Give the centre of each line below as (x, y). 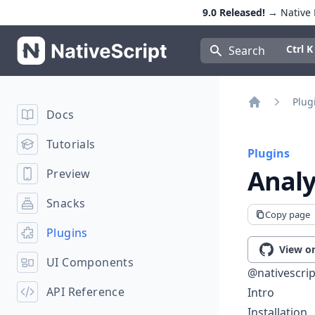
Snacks (66, 203)
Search (246, 51)
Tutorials (71, 144)
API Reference (86, 292)
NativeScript (49, 44)
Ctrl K (299, 49)
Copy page (288, 214)
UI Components (90, 262)
